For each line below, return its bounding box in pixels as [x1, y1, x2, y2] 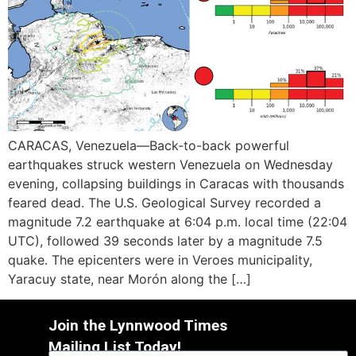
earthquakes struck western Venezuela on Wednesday [8, 156, 333, 172]
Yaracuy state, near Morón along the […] [8, 270, 251, 287]
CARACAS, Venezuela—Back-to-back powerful [8, 137, 289, 153]
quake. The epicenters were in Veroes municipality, [8, 251, 312, 268]
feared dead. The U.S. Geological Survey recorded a [8, 194, 321, 211]
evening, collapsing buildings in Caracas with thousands [8, 175, 344, 192]
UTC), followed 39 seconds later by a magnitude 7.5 [8, 232, 323, 249]
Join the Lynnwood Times [48, 315, 228, 335]
